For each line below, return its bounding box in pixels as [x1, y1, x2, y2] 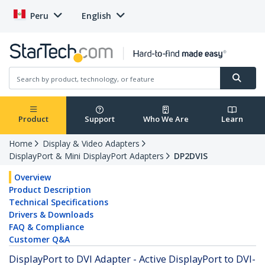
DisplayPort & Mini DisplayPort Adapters [9, 150, 164, 162]
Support [84, 114, 115, 125]
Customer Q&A [9, 234, 70, 245]
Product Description [9, 184, 91, 196]
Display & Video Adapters [43, 138, 140, 150]
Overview [14, 172, 51, 183]
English [82, 10, 111, 21]
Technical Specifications [9, 196, 108, 208]
